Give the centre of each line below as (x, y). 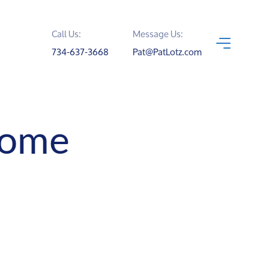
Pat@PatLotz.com (167, 52)
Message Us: (158, 34)
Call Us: (66, 34)
